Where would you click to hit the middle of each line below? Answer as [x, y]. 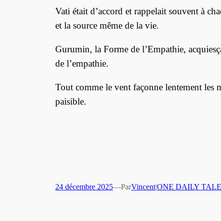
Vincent [143, 187]
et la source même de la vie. [107, 25]
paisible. [71, 101]
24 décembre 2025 [84, 187]
